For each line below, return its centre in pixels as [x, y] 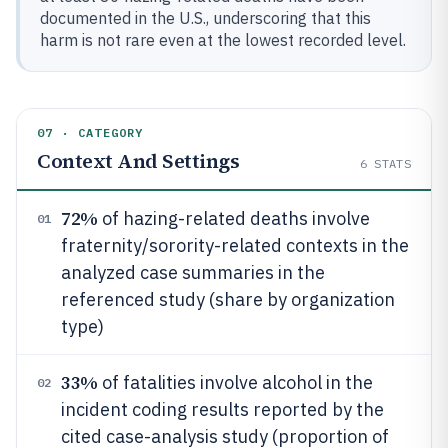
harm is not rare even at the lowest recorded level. [223, 40]
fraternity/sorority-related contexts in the [235, 245]
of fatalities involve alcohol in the [235, 382]
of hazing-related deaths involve [233, 218]
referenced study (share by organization [228, 299]
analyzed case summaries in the [193, 272]
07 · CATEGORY [90, 132]
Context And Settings [138, 161]
